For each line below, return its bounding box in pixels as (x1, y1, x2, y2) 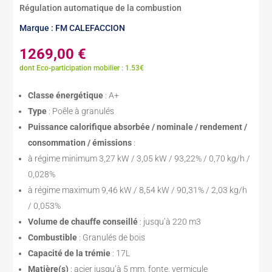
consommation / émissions (28, 137, 134, 148)
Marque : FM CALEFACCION (19, 22, 126, 33)
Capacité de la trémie (28, 248, 113, 258)
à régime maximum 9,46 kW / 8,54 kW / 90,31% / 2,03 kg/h (28, 185, 248, 195)
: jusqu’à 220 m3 (140, 216, 202, 226)
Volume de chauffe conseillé (28, 216, 140, 226)
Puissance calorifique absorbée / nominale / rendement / (28, 121, 248, 132)
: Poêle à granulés (49, 106, 115, 116)
